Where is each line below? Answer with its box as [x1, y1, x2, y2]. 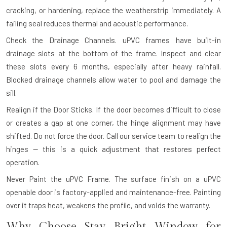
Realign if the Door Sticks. [6, 104, 94, 114]
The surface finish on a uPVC [110, 174, 221, 183]
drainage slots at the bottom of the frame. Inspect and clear [6, 48, 221, 58]
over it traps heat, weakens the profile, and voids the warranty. [6, 200, 210, 210]
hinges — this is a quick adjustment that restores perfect [6, 144, 221, 154]
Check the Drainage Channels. [6, 35, 117, 45]
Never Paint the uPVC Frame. [6, 174, 110, 183]
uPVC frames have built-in [117, 35, 221, 45]
